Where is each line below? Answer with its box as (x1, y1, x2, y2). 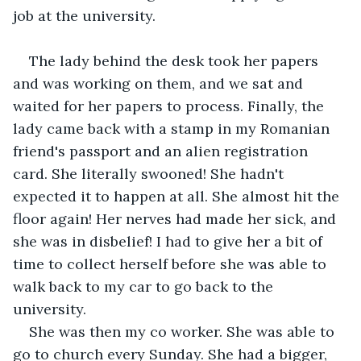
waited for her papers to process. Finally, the (13, 96, 328, 115)
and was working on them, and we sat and (13, 73, 307, 93)
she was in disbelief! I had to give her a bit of (13, 231, 326, 251)
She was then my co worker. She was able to (29, 322, 338, 341)
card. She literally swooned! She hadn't (13, 164, 288, 183)
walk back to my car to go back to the (13, 276, 277, 296)
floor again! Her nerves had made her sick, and (13, 209, 340, 228)
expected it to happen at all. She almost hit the (13, 186, 343, 205)
